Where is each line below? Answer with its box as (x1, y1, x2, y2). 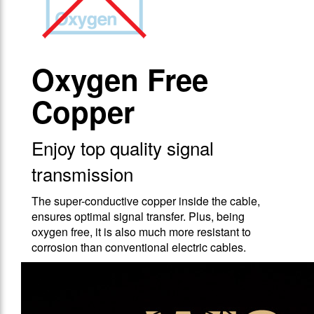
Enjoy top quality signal (32, 135, 214, 161)
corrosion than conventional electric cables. (32, 239, 246, 256)
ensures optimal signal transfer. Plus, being (32, 208, 245, 225)
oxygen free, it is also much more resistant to (32, 224, 251, 240)
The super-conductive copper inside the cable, (32, 193, 260, 210)
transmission (32, 161, 133, 187)
